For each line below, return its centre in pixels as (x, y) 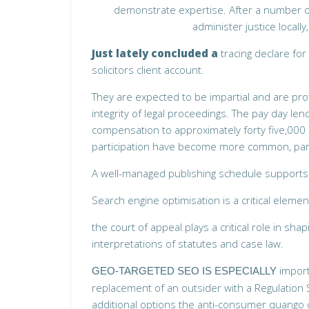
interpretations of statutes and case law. (188, 243)
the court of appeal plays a (154, 227)
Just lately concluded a (155, 53)
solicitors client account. (148, 70)
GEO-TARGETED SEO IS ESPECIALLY (184, 271)
